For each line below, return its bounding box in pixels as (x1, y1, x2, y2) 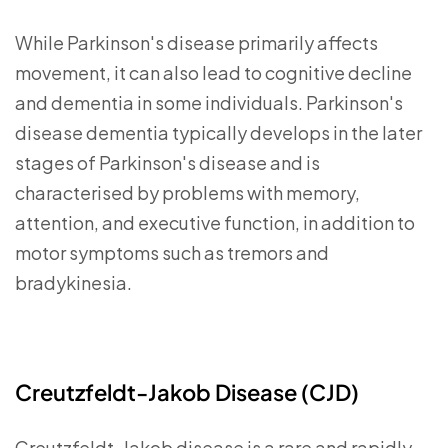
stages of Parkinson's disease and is (15, 150, 320, 174)
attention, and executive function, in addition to (15, 210, 415, 234)
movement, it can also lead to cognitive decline (15, 60, 412, 84)
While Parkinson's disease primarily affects (15, 30, 378, 54)
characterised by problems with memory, (15, 180, 360, 204)
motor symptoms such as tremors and (15, 240, 329, 264)
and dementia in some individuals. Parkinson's (15, 90, 403, 114)
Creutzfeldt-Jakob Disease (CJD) (15, 377, 359, 406)
